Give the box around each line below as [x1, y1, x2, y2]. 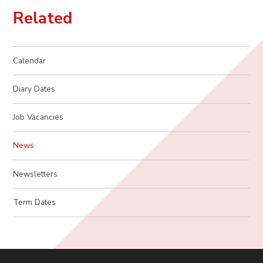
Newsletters [13, 168, 58, 180]
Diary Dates [13, 83, 56, 95]
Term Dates [13, 196, 56, 208]
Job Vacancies [13, 112, 64, 123]
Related [13, 8, 73, 30]
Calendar [13, 55, 46, 66]
